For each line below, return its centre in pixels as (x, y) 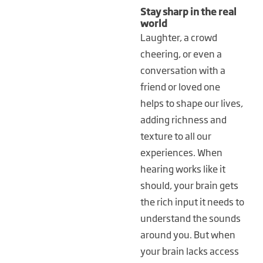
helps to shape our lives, (191, 103)
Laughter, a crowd (178, 37)
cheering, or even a (181, 53)
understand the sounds (190, 218)
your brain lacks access (189, 251)
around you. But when (188, 234)
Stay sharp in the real (188, 11)
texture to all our (176, 136)
